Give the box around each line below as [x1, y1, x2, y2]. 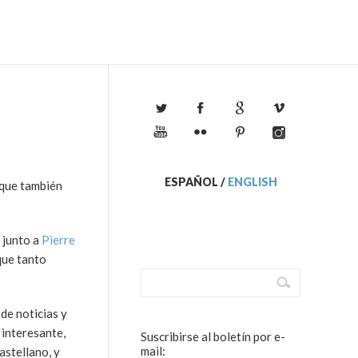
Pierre [42, 233, 75, 247]
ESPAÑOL [164, 175, 218, 189]
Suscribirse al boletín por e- [141, 329, 285, 344]
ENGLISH [227, 175, 277, 189]
